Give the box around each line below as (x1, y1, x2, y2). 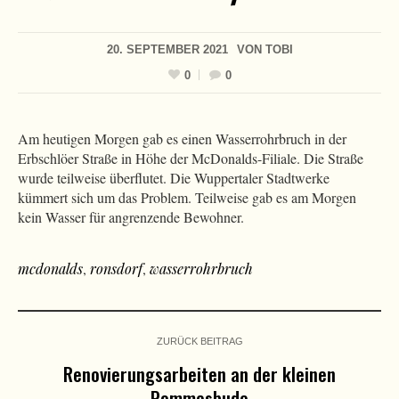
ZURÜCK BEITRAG (156, 335, 243, 346)
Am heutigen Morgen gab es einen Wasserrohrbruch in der (18, 128, 346, 148)
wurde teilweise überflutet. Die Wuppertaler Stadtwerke (18, 167, 330, 187)
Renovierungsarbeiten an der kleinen (63, 359, 336, 387)
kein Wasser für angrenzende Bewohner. (18, 207, 244, 226)
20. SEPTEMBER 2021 (106, 43, 228, 56)
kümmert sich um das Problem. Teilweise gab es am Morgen (18, 187, 356, 207)
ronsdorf (90, 258, 142, 278)
